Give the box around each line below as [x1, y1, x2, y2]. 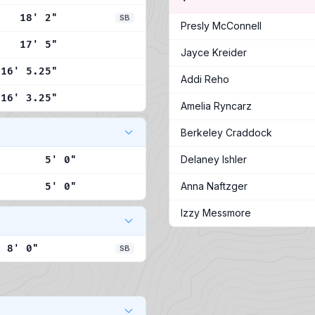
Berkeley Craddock [181, 127, 272, 139]
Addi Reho [181, 73, 229, 85]
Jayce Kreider [181, 46, 247, 58]
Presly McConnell [181, 20, 262, 32]
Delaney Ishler [181, 153, 247, 165]
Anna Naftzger [181, 180, 247, 192]
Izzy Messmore [181, 207, 251, 219]
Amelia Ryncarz [181, 100, 252, 112]
